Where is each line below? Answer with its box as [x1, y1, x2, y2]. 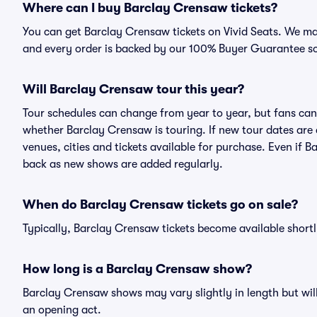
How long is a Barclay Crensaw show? [23, 262, 252, 276]
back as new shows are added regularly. [23, 158, 223, 171]
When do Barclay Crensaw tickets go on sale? [23, 197, 298, 212]
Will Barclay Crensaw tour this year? [23, 82, 244, 96]
